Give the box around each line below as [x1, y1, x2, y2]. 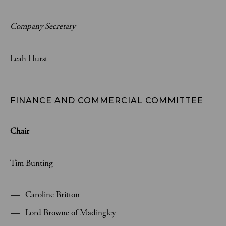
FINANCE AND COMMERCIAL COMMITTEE [10, 96, 203, 105]
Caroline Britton [25, 189, 80, 200]
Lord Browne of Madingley [25, 207, 116, 218]
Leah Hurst [10, 53, 47, 64]
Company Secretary [10, 21, 75, 32]
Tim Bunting [10, 158, 53, 169]
